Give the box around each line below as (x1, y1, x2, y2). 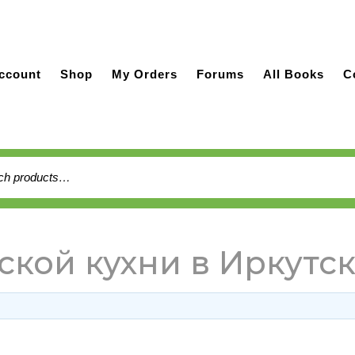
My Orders (112, 67, 177, 81)
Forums (197, 67, 244, 81)
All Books (263, 67, 324, 81)
